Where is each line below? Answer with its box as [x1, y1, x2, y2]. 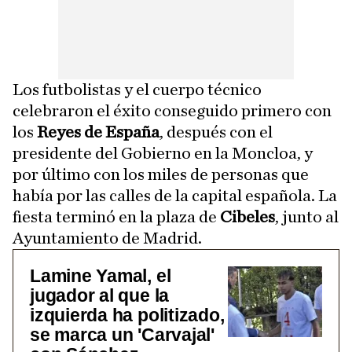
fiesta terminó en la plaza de [13, 207, 220, 225]
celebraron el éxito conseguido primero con [13, 101, 332, 119]
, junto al [275, 207, 339, 225]
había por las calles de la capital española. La [13, 186, 337, 204]
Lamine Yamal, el [30, 265, 171, 286]
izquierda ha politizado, [30, 304, 225, 325]
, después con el [159, 123, 273, 141]
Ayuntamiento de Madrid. [13, 229, 202, 247]
